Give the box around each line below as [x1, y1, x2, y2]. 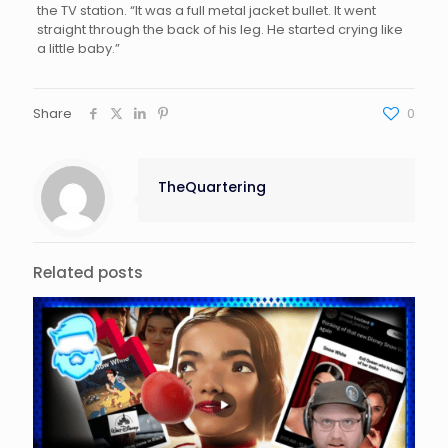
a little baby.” [36, 38, 120, 58]
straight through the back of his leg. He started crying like [36, 19, 403, 39]
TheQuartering [158, 176, 266, 197]
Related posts [33, 261, 143, 283]
